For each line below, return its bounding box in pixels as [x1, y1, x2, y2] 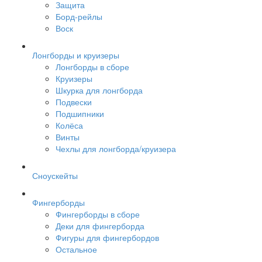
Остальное [56, 243, 97, 255]
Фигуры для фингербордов [56, 232, 159, 243]
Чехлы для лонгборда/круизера [56, 143, 176, 154]
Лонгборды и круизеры [32, 49, 119, 61]
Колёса [56, 119, 83, 131]
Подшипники [56, 108, 104, 119]
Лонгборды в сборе [56, 61, 129, 73]
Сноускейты [32, 170, 78, 181]
